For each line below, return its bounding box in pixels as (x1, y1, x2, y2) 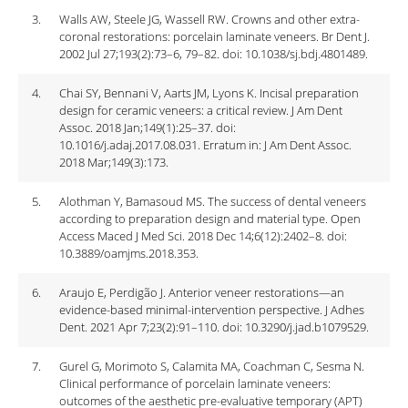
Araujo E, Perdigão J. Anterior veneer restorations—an (59, 284, 344, 301)
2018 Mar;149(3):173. (59, 154, 168, 170)
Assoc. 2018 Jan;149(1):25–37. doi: (59, 119, 236, 136)
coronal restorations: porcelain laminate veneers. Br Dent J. (59, 28, 370, 45)
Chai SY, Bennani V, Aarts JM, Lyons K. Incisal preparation (59, 85, 359, 101)
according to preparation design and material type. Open (59, 210, 361, 227)
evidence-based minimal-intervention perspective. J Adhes (59, 301, 364, 318)
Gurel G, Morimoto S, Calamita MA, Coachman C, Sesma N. (59, 358, 364, 374)
